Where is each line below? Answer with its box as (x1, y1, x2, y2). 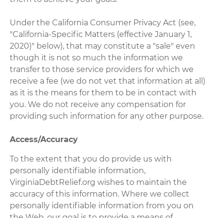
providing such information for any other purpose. (10, 111, 204, 121)
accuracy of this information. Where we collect (10, 189, 190, 199)
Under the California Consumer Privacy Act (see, (10, 18, 196, 27)
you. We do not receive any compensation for (10, 99, 186, 109)
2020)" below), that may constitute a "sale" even (10, 41, 196, 51)
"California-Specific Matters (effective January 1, (10, 29, 192, 39)
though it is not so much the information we (10, 53, 183, 62)
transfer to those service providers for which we (10, 64, 194, 74)
